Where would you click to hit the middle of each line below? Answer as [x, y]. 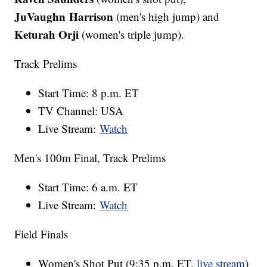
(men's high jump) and [167, 16]
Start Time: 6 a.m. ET [88, 187]
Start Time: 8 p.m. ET [89, 92]
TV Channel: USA [81, 110]
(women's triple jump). [132, 34]
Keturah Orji [47, 34]
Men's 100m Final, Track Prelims [90, 157]
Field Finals [41, 234]
